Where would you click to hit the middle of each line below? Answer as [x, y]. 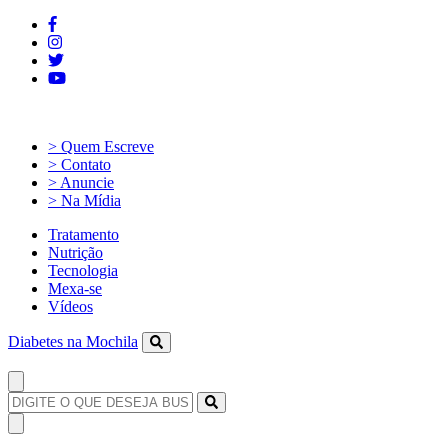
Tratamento [83, 234]
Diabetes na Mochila [73, 341]
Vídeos [70, 306]
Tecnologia [83, 270]
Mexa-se [75, 288]
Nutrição [75, 252]
